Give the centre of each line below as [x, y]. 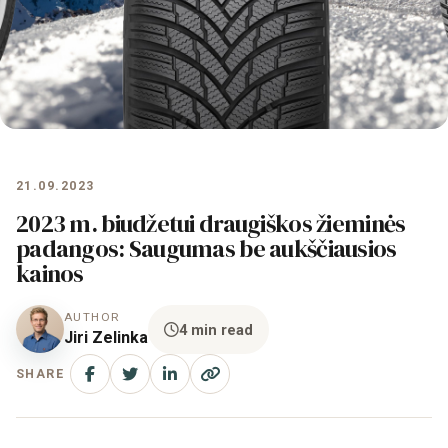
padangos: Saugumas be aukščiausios [206, 248]
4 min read [216, 329]
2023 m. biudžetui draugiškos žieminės [211, 223]
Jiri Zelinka [106, 337]
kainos [50, 273]
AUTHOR [92, 316]
